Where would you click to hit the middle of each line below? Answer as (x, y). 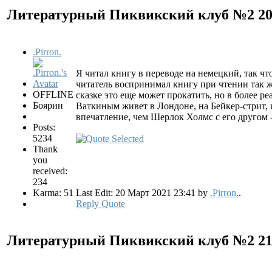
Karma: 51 (53, 192)
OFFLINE (53, 94)
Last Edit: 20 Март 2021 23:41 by (143, 192)
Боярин (48, 105)
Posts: (44, 127)
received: (50, 171)
